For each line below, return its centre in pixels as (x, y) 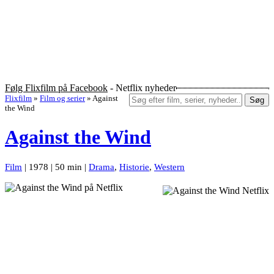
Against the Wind (78, 137)
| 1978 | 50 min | (55, 167)
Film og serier (62, 98)
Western (169, 167)
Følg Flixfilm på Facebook (56, 88)
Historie (134, 167)
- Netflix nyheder (142, 88)
